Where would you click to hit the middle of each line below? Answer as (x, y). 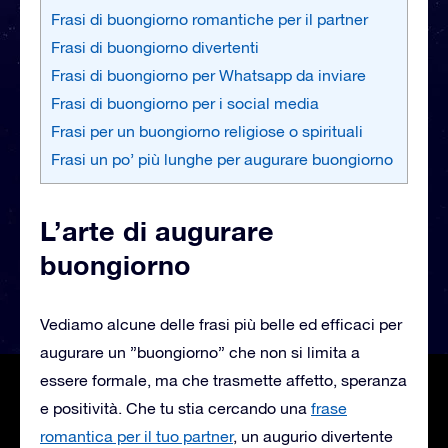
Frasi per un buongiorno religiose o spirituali (207, 130)
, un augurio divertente (313, 435)
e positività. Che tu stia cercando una (175, 407)
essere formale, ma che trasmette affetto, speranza (223, 379)
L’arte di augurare (157, 230)
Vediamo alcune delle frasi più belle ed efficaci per (221, 323)
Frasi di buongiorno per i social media (185, 102)
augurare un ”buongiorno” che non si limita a (200, 351)
